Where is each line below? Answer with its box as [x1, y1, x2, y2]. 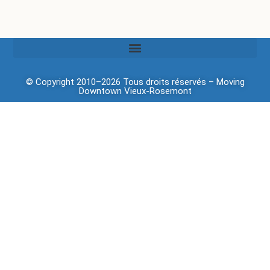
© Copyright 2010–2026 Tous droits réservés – [25, 76, 216, 87]
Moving [216, 76, 245, 87]
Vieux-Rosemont [121, 85, 192, 96]
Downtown [78, 85, 122, 96]
